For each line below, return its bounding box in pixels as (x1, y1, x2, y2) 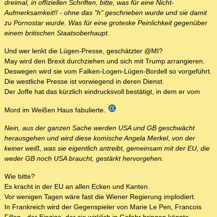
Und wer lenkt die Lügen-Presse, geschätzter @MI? (4, 47, 163, 55)
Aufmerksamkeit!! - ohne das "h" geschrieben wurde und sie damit (4, 9, 207, 17)
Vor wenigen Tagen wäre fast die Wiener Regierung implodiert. (4, 193, 196, 201)
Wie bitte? (4, 172, 35, 181)
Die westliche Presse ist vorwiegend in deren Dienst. (4, 77, 164, 86)
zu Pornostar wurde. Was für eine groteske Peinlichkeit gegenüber (4, 19, 207, 27)
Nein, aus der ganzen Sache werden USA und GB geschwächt (4, 124, 195, 132)
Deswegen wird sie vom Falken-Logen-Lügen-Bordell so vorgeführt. (4, 67, 212, 76)
